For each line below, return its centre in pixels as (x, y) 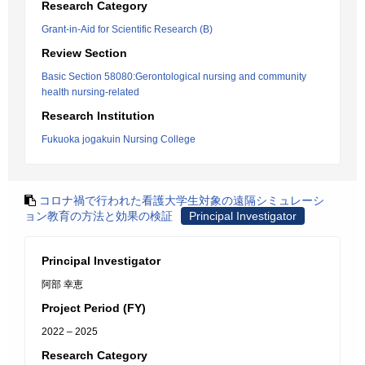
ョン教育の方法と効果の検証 (99, 216)
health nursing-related (90, 92)
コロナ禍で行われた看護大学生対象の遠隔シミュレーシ (182, 200)
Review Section (84, 53)
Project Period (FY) (94, 308)
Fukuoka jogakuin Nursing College (119, 139)
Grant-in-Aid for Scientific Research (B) (127, 29)
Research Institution (98, 116)
